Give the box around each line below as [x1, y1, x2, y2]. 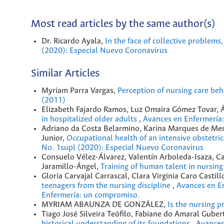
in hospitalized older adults [41, 115, 139, 124]
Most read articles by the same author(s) [31, 18, 215, 30]
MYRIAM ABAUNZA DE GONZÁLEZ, [41, 200, 167, 209]
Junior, [41, 134, 66, 143]
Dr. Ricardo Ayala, [41, 37, 105, 46]
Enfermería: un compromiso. [41, 191, 139, 200]
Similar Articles [31, 67, 99, 79]
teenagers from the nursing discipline [41, 181, 172, 190]
